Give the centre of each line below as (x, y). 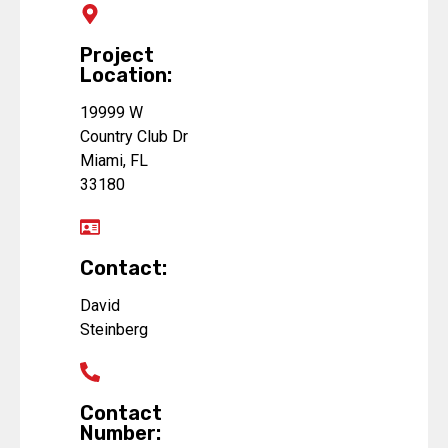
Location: (126, 75)
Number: (120, 433)
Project (117, 55)
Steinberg (114, 330)
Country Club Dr (134, 137)
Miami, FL (114, 161)
